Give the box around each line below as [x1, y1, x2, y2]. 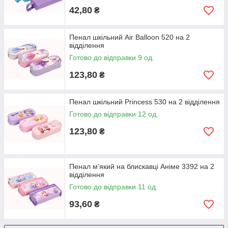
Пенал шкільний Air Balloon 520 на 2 [69, 33, 190, 41]
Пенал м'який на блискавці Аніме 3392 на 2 [69, 162, 214, 170]
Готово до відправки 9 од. [69, 53, 154, 62]
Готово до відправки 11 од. [69, 183, 158, 191]
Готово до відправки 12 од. [69, 110, 158, 118]
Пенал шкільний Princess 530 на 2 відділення [69, 98, 220, 106]
